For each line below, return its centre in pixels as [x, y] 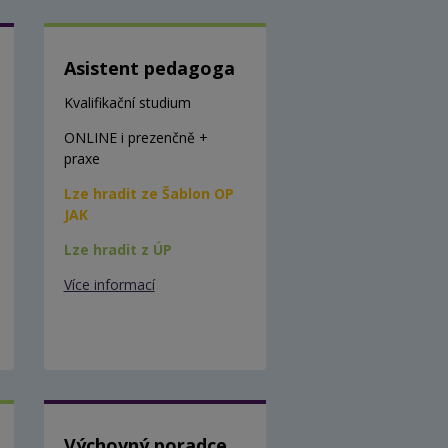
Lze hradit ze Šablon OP [148, 193]
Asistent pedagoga [149, 67]
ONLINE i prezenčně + [135, 137]
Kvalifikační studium [127, 102]
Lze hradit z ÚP [117, 249]
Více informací [109, 284]
